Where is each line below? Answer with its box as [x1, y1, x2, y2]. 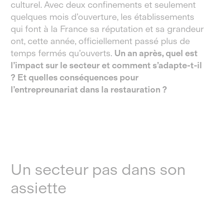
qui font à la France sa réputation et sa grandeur [11, 24, 204, 34]
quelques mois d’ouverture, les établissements [11, 12, 195, 22]
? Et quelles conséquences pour [11, 72, 139, 83]
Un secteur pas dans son [11, 160, 186, 179]
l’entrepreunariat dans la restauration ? [11, 84, 170, 95]
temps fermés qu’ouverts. [11, 48, 115, 59]
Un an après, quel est [114, 48, 198, 59]
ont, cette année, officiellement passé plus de [11, 36, 190, 46]
